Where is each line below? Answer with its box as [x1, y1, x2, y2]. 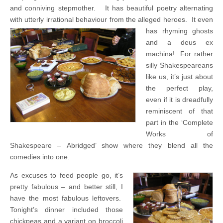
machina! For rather [146, 50, 213, 58]
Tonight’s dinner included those [10, 206, 123, 214]
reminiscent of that [146, 107, 213, 115]
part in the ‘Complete [146, 118, 213, 127]
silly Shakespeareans [146, 61, 213, 70]
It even [191, 15, 214, 24]
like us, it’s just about [146, 73, 213, 81]
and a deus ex [146, 38, 213, 47]
